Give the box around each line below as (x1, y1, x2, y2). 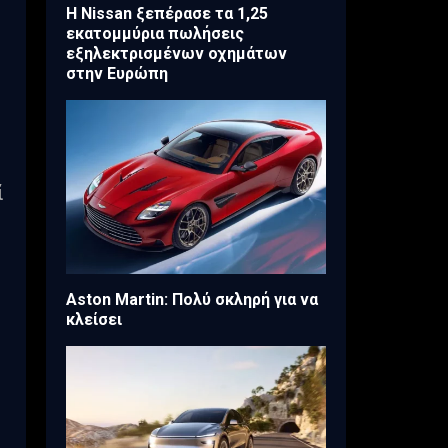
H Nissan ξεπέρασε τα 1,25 (66, 4, 268, 24)
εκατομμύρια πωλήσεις (66, 24, 244, 44)
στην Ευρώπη (66, 64, 168, 84)
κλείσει (66, 309, 122, 329)
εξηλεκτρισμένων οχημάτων (66, 44, 287, 64)
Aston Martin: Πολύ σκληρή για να (66, 289, 318, 309)
